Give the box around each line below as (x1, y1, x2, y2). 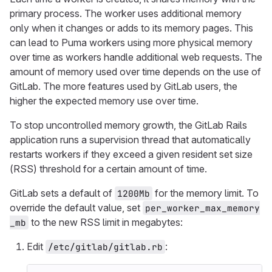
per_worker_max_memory (145, 202, 260, 214)
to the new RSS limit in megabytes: (29, 216, 183, 228)
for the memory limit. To (152, 187, 261, 199)
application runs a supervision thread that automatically (10, 134, 251, 146)
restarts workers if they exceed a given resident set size (10, 148, 253, 160)
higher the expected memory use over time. (10, 95, 199, 107)
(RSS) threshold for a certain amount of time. (10, 163, 207, 175)
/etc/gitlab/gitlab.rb (48, 241, 163, 253)
